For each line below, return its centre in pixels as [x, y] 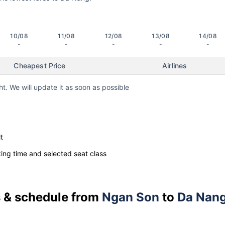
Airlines [175, 66]
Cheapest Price [40, 66]
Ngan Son [131, 197]
